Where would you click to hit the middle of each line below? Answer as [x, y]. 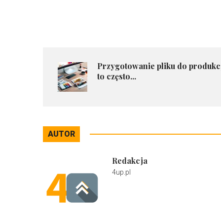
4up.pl [121, 172]
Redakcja [130, 161]
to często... [117, 76]
